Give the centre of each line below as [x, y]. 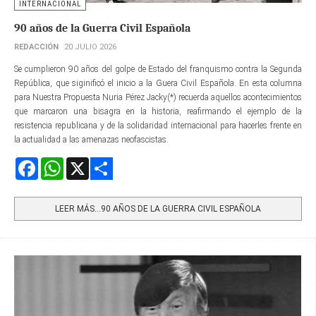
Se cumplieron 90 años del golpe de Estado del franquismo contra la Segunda [158, 69]
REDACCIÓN [36, 47]
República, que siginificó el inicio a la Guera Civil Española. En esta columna [158, 84]
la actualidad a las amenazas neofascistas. [92, 140]
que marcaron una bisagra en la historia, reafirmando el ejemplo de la [158, 112]
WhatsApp [83, 163]
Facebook [55, 163]
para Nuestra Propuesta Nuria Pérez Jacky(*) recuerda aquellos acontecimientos [158, 98]
